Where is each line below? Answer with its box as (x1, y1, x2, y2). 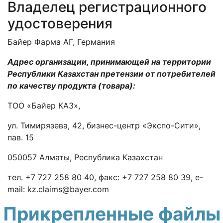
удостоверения (7, 15, 112, 32)
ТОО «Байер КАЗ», (7, 101, 80, 111)
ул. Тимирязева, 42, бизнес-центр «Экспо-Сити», (7, 120, 201, 130)
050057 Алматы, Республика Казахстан (7, 152, 163, 162)
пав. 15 (7, 132, 34, 142)
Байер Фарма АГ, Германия (7, 37, 115, 47)
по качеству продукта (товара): (7, 81, 135, 91)
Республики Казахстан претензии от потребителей (7, 69, 216, 79)
